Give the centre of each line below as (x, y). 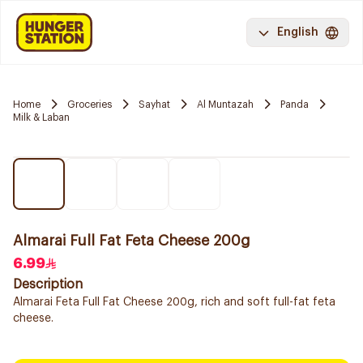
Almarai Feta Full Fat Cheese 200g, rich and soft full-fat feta (174, 302)
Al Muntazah (225, 104)
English (298, 32)
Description (48, 284)
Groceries (90, 104)
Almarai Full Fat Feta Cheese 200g (132, 241)
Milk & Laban (41, 117)
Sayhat (154, 104)
